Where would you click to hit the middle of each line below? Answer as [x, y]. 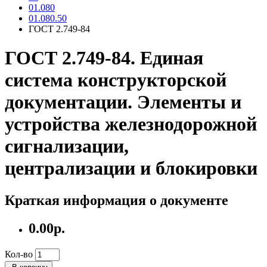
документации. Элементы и [123, 102]
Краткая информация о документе [117, 200]
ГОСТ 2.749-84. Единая [104, 58]
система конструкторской [116, 80]
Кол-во [19, 254]
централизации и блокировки [131, 168]
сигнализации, [67, 146]
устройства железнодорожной [131, 124]
